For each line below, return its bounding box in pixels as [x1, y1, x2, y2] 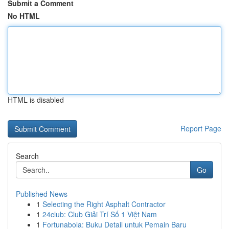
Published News [16, 189, 67, 199]
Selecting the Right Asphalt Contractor [42, 199, 166, 209]
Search [16, 151, 39, 161]
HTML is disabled [8, 95, 64, 105]
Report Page [180, 123, 221, 133]
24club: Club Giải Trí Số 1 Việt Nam [42, 209, 157, 219]
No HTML [8, 11, 40, 21]
